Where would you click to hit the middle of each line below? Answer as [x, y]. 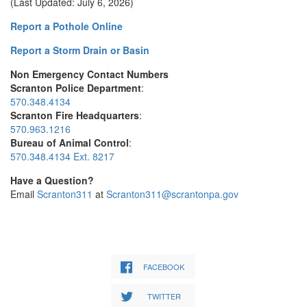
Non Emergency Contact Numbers [89, 74]
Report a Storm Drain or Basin [80, 50]
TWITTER [164, 296]
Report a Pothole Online [66, 26]
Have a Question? [52, 180]
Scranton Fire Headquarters [75, 115]
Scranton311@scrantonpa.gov [172, 194]
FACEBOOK [164, 267]
